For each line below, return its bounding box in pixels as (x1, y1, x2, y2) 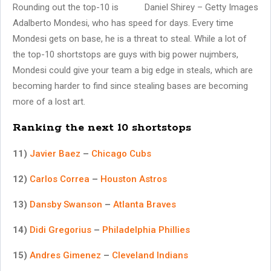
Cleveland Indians (112, 249, 188, 261)
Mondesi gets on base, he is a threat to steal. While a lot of (13, 33, 247, 44)
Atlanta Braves (113, 198, 176, 210)
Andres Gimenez (30, 249, 101, 261)
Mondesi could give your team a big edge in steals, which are (13, 64, 253, 76)
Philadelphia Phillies (102, 224, 190, 235)
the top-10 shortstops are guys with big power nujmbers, (13, 48, 238, 60)
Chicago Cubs (91, 148, 151, 159)
